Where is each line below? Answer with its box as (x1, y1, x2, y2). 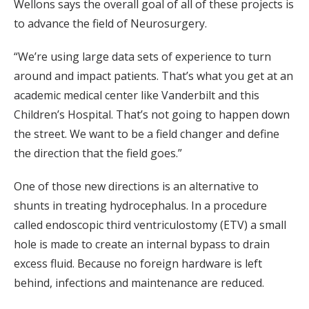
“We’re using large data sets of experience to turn (14, 49, 271, 65)
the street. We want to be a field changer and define (14, 126, 279, 142)
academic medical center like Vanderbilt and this (14, 88, 259, 103)
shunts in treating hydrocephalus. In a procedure (14, 198, 267, 214)
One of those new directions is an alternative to (14, 179, 259, 195)
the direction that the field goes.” (14, 146, 182, 161)
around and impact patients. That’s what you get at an (14, 68, 293, 84)
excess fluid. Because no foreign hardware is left (14, 256, 262, 272)
